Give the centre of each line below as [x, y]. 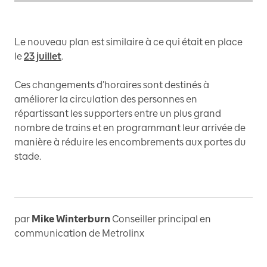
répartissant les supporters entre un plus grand [118, 113]
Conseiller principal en [162, 219]
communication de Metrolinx [79, 233]
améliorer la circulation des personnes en [106, 99]
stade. [28, 156]
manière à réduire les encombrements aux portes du [130, 142]
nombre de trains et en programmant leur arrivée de [130, 128]
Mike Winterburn [71, 219]
